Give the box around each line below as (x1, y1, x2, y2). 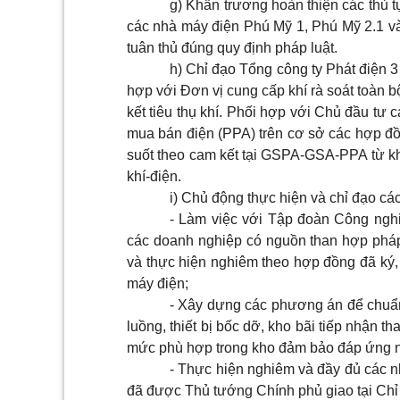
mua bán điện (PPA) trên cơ (127, 126, 308, 141)
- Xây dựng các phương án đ (170, 297, 355, 312)
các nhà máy (127, 19, 212, 34)
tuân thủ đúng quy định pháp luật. (127, 40, 337, 55)
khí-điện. (127, 169, 181, 184)
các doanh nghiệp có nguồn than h (127, 233, 351, 248)
